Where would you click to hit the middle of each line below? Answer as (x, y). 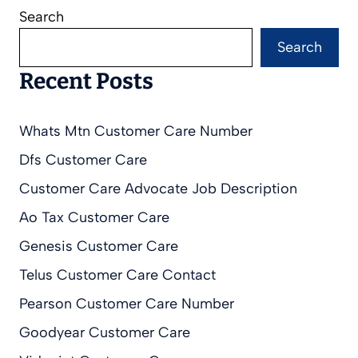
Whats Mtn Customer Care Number (136, 131)
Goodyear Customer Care (105, 333)
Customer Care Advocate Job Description (158, 189)
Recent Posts (86, 82)
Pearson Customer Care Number (127, 304)
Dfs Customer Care (83, 160)
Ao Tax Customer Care (94, 218)
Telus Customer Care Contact (117, 275)
